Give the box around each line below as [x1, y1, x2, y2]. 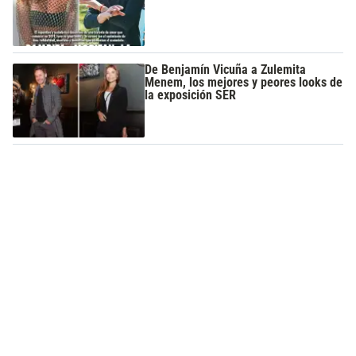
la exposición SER [145, 87, 237, 103]
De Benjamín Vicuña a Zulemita [145, 61, 307, 77]
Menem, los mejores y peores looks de [145, 74, 343, 90]
